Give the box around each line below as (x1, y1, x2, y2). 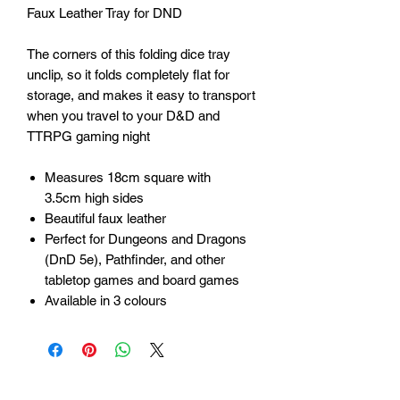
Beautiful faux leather (45, 211, 166, 227)
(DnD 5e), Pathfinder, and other (45, 252, 225, 268)
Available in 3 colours (45, 293, 167, 309)
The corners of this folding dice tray (27, 46, 230, 62)
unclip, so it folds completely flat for (27, 67, 229, 83)
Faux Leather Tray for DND (27, 5, 182, 21)
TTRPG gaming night (27, 129, 150, 145)
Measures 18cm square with (45, 170, 211, 186)
